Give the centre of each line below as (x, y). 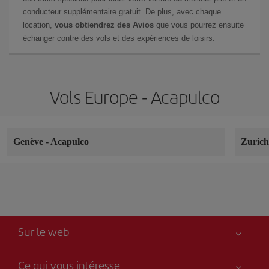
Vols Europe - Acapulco (134, 96)
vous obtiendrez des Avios (104, 25)
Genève (29, 141)
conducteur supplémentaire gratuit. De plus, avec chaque (122, 11)
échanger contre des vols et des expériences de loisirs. (119, 38)
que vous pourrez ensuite (199, 25)
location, (39, 25)
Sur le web (44, 231)
